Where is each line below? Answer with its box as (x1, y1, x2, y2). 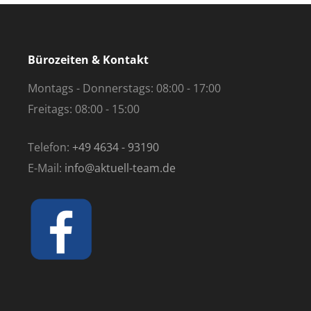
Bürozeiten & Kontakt (27, 52, 149, 67)
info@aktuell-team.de (64, 160, 176, 176)
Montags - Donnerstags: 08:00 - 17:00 (27, 81, 221, 96)
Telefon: (27, 140, 72, 155)
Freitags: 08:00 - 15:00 (27, 101, 140, 117)
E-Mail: (27, 160, 65, 176)
